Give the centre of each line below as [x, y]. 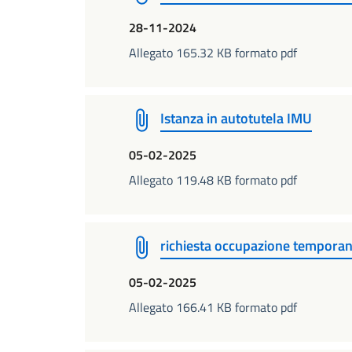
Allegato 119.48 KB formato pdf [213, 180]
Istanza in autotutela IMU [236, 118]
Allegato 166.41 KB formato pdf [213, 307]
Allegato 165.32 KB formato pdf [213, 53]
